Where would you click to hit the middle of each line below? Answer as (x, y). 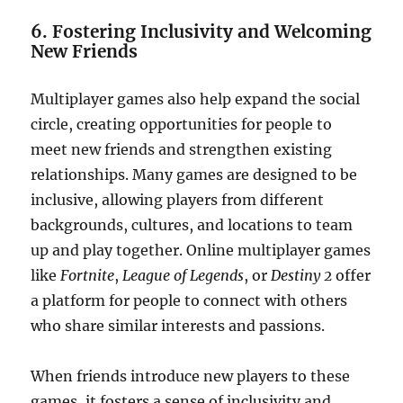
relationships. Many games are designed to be (194, 175)
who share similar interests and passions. (178, 326)
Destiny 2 (302, 275)
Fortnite (88, 275)
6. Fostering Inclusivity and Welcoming (201, 31)
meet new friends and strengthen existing (182, 149)
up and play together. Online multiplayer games (201, 250)
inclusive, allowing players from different (178, 200)
